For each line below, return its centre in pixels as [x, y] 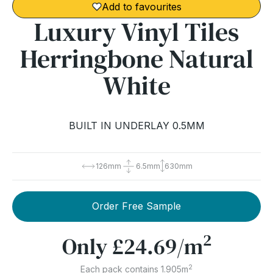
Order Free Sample [136, 206]
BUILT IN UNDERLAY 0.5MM [136, 125]
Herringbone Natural [136, 58]
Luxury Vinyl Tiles [136, 31]
